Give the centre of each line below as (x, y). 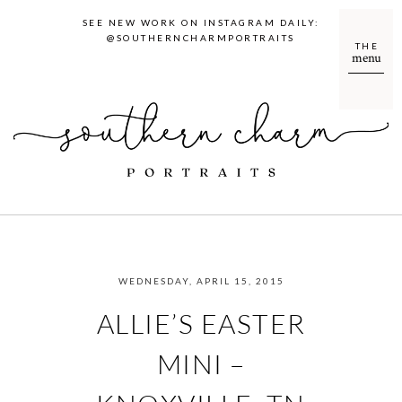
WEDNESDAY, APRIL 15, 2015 (201, 281)
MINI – (201, 364)
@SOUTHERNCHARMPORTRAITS (201, 37)
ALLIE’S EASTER (201, 323)
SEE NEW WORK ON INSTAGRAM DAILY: (201, 22)
